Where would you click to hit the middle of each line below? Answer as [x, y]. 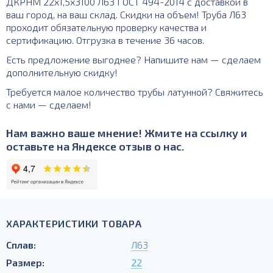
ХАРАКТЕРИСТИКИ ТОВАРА [74, 223]
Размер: [25, 262]
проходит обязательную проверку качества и [106, 27]
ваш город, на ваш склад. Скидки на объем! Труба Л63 [126, 14]
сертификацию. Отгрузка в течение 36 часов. [105, 40]
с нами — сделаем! [49, 105]
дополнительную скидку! [62, 72]
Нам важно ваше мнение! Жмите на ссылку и [127, 133]
